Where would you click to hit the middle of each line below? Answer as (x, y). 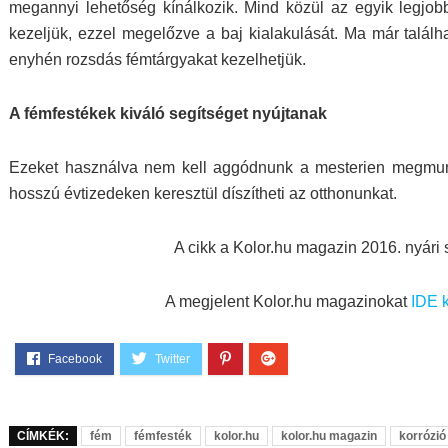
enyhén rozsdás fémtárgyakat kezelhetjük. (157, 59)
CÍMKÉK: (43, 436)
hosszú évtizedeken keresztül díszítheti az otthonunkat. (203, 193)
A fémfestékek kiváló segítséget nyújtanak (168, 113)
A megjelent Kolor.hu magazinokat (288, 301)
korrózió (422, 436)
